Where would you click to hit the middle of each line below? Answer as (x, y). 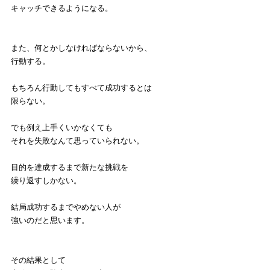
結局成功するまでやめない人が (66, 207)
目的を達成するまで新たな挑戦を (70, 168)
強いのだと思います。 (50, 221)
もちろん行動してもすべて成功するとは (81, 88)
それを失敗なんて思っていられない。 (77, 141)
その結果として (38, 260)
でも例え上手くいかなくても (62, 128)
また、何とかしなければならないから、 (81, 48)
